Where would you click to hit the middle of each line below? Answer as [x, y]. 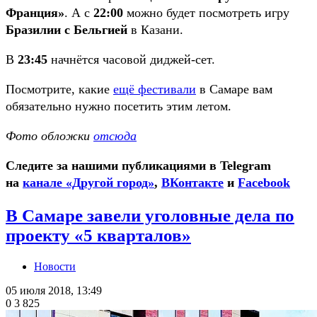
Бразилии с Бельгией [67, 30]
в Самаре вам [234, 90]
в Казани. [155, 30]
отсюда [115, 136]
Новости [55, 266]
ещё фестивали [155, 90]
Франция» [35, 13]
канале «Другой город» [88, 183]
